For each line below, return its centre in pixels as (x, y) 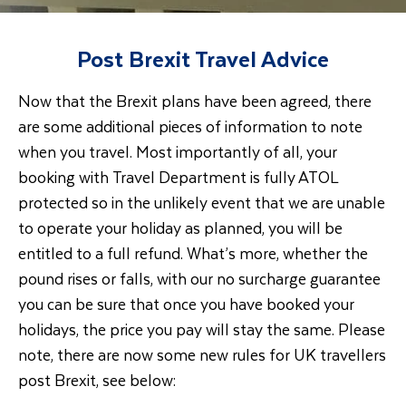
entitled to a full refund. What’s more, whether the (193, 253)
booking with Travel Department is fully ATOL (179, 177)
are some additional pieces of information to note (190, 126)
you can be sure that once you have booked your (186, 304)
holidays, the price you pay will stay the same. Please (202, 329)
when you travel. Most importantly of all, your (178, 151)
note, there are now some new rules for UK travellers (202, 354)
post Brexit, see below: (97, 380)
